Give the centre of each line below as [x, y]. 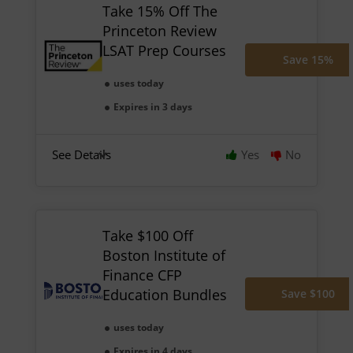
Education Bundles [164, 294]
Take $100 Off [147, 235]
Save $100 [308, 294]
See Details [81, 154]
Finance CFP [142, 275]
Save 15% [308, 59]
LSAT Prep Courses [164, 50]
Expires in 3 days [152, 106]
